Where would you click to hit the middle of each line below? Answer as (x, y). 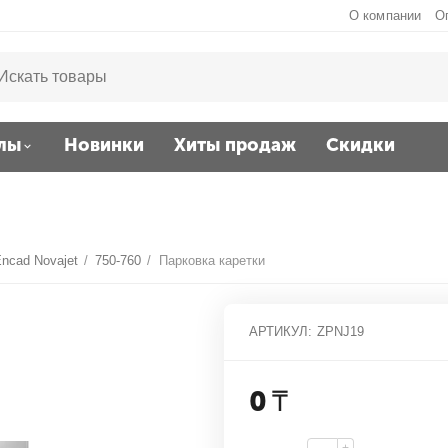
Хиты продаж (235, 145)
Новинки (104, 145)
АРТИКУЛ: (281, 331)
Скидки (360, 145)
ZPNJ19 (341, 331)
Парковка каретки (211, 260)
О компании (385, 15)
